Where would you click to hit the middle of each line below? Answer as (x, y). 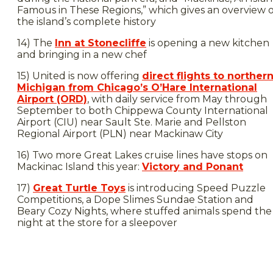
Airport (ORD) (52, 99)
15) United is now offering (80, 76)
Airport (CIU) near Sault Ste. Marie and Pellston (132, 122)
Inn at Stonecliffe (101, 43)
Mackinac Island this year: (80, 167)
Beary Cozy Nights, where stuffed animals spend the (144, 211)
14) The (36, 43)
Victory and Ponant (193, 167)
